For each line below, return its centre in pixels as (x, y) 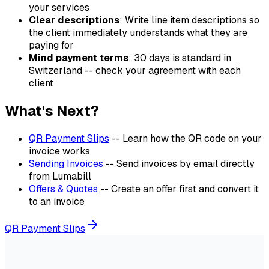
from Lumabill (60, 176)
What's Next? (52, 110)
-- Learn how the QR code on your (186, 138)
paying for (51, 45)
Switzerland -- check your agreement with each (135, 70)
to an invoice (57, 201)
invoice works (59, 151)
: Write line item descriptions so (189, 20)
